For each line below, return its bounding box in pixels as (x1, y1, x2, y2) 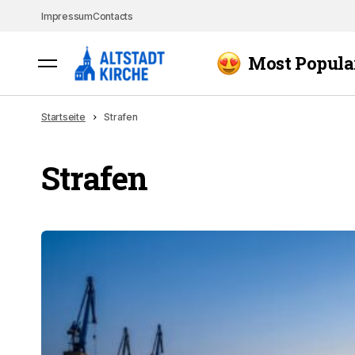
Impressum (41, 10, 93, 22)
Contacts (92, 10, 133, 22)
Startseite (41, 111, 86, 123)
